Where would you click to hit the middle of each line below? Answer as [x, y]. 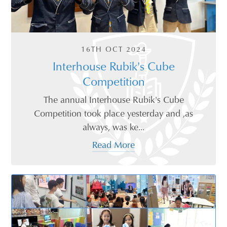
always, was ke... [113, 126]
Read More [113, 144]
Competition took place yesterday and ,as [113, 113]
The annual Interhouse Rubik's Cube [113, 99]
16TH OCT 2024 [113, 49]
